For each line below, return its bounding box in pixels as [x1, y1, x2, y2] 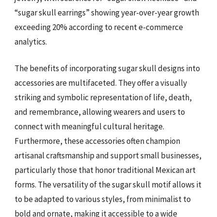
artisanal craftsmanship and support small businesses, [15, 150, 201, 161]
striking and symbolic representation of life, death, [15, 92, 192, 103]
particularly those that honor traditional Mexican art [15, 165, 196, 175]
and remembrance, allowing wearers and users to [15, 107, 185, 117]
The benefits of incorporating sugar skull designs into [15, 63, 200, 74]
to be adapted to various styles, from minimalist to [15, 194, 191, 204]
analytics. [15, 36, 47, 47]
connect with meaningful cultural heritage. [15, 121, 164, 132]
